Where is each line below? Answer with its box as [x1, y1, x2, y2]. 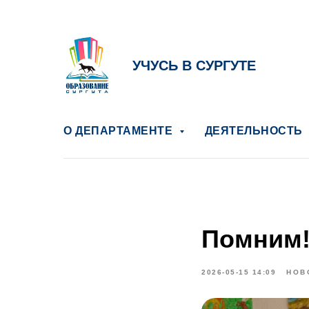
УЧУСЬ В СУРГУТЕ [132, 58, 256, 73]
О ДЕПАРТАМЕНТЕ [63, 125, 176, 137]
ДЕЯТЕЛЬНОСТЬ [204, 125, 306, 137]
